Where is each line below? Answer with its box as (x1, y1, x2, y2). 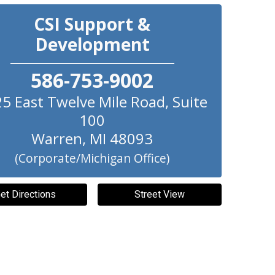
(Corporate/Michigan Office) (15, 150, 170, 166)
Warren (31, 128, 83, 149)
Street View (134, 188, 185, 200)
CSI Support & (34, 12, 151, 36)
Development (34, 33, 150, 56)
